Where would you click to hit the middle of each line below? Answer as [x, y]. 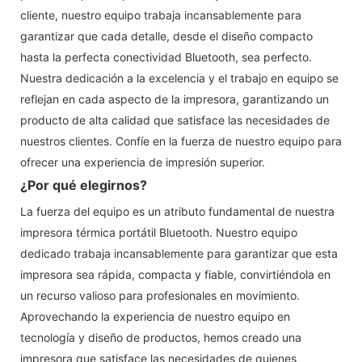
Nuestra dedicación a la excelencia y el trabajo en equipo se [179, 78]
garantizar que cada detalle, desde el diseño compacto [166, 36]
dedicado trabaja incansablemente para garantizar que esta [179, 253]
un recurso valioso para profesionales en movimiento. [160, 295]
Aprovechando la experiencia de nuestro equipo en [155, 316]
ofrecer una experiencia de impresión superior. [143, 162]
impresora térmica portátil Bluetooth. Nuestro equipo [159, 232]
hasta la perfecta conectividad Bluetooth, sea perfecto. [166, 57]
